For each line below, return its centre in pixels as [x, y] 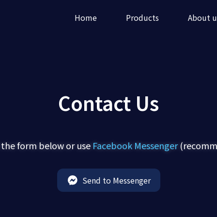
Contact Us [108, 103]
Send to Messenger [116, 180]
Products [142, 17]
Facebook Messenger [135, 145]
